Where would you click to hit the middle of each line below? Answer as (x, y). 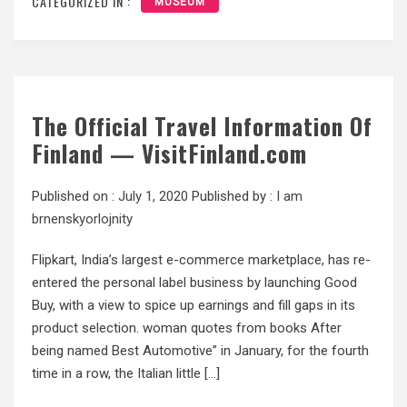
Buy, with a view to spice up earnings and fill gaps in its (194, 305)
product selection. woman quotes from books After (187, 328)
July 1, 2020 (153, 196)
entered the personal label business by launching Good (194, 282)
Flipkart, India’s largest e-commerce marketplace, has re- (201, 259)
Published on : (75, 196)
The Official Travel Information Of (202, 125)
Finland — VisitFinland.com (169, 153)
